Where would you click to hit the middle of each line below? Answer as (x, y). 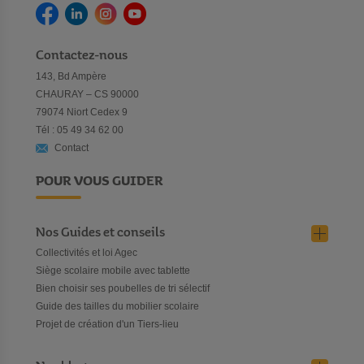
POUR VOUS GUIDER (100, 181)
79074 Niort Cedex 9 (82, 112)
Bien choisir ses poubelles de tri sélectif (123, 288)
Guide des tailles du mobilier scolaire (117, 306)
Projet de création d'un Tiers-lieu (107, 324)
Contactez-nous (82, 56)
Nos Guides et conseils (100, 233)
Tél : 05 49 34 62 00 (80, 130)
